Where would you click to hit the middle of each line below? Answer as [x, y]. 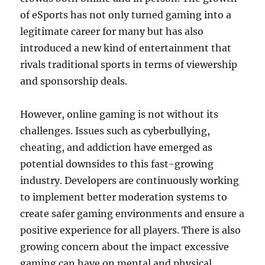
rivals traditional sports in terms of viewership [129, 65]
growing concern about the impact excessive [125, 247]
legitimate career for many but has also [112, 32]
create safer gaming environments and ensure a [132, 214]
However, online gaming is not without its [119, 114]
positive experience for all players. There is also [131, 230]
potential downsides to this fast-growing [117, 164]
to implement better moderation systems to [124, 197]
